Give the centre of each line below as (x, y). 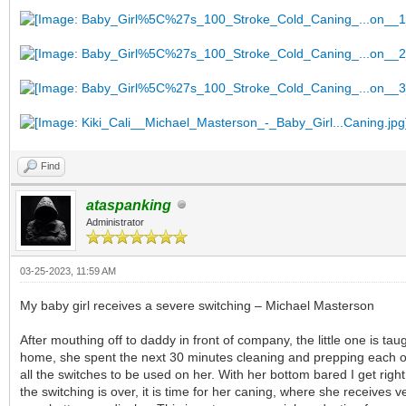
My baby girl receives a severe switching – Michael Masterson (197, 306)
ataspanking (129, 206)
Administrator (115, 222)
